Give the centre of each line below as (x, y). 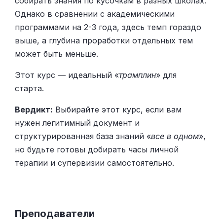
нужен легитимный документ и (77, 123)
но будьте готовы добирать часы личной (97, 150)
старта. (29, 89)
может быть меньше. (56, 54)
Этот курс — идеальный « (67, 75)
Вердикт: (34, 110)
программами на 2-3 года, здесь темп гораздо (108, 27)
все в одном (175, 136)
